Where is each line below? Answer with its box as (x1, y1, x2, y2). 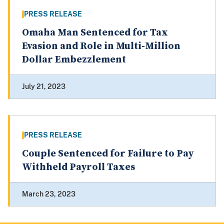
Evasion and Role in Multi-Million (22, 40, 180, 53)
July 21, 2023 (22, 82, 65, 91)
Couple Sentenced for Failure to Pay (22, 147, 193, 160)
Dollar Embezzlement (22, 53, 126, 66)
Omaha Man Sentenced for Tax (22, 26, 168, 39)
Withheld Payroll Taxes (22, 161, 135, 174)
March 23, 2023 (22, 190, 75, 198)
